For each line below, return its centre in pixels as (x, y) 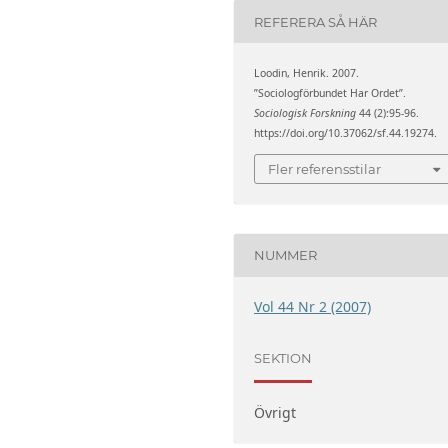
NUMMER (286, 255)
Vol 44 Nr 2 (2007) (313, 306)
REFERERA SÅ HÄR (316, 21)
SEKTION (283, 358)
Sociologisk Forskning (305, 113)
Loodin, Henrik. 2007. (307, 73)
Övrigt (275, 412)
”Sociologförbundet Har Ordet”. (330, 93)
